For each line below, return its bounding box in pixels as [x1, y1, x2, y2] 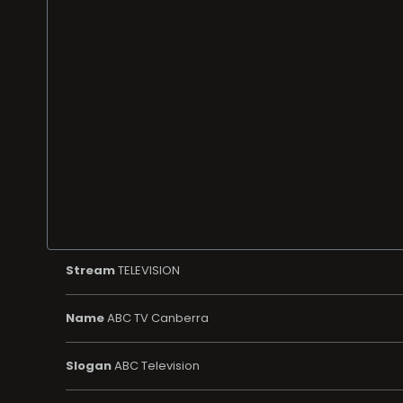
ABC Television [111, 356, 200, 374]
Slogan [65, 356, 112, 374]
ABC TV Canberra [103, 309, 209, 327]
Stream [65, 261, 115, 279]
